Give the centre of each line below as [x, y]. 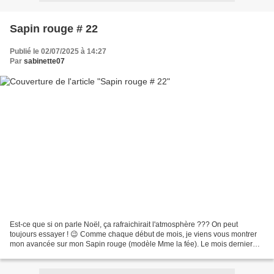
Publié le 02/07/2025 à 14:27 [58, 51]
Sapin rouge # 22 [54, 28]
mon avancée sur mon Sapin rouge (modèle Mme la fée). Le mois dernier [131, 244]
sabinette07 [44, 61]
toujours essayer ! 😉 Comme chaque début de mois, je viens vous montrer [133, 235]
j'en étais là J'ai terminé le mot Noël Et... [75, 254]
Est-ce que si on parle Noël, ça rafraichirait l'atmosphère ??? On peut [124, 225]
